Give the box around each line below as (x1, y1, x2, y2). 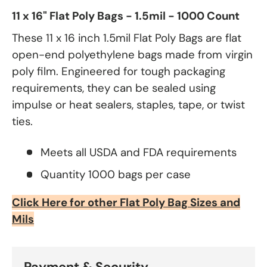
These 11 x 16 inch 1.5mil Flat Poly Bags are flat (12, 30, 241, 45)
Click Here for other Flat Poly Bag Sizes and (12, 194, 240, 210)
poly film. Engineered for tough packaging (12, 63, 225, 79)
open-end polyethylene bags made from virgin (12, 46, 253, 62)
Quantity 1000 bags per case (41, 166, 191, 182)
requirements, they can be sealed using (12, 80, 216, 95)
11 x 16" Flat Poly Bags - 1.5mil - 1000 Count (12, 8, 240, 24)
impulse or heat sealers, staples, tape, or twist (12, 97, 245, 112)
